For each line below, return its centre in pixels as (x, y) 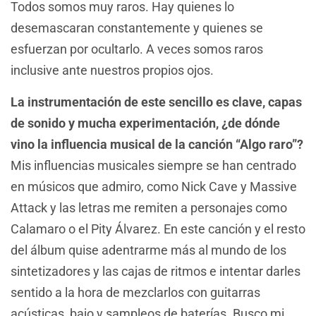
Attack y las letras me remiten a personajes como (149, 207)
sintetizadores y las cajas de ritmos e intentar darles (156, 271)
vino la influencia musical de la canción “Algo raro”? (157, 144)
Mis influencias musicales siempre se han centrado (153, 165)
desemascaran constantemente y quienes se (137, 28)
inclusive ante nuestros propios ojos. (115, 71)
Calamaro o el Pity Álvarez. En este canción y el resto (158, 229)
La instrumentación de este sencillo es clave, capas (156, 102)
